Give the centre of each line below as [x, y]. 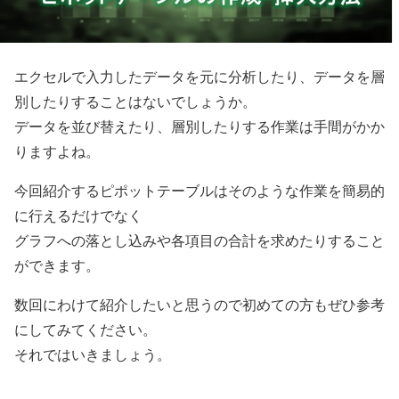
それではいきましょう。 [93, 354]
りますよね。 [57, 151]
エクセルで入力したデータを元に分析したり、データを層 [199, 77]
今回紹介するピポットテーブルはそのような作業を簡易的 [199, 191]
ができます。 [57, 265]
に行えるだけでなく [78, 216]
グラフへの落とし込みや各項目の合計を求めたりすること [199, 240]
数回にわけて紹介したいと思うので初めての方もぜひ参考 [199, 305]
